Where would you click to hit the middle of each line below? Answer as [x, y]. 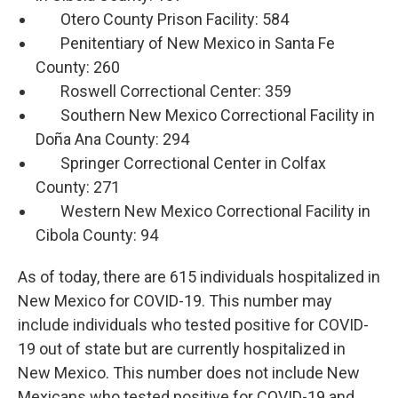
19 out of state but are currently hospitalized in [182, 349]
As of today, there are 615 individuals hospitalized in [199, 277]
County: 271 [78, 187]
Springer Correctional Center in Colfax [181, 163]
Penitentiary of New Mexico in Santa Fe [185, 44]
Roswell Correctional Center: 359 [163, 92]
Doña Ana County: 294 [112, 139]
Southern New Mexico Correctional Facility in [205, 115]
